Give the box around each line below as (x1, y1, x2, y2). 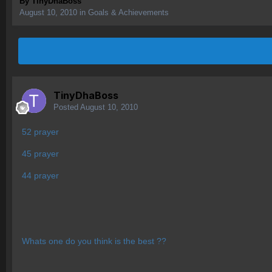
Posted (53, 103, 80, 112)
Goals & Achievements (88, 8, 169, 18)
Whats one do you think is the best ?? (22, 236, 166, 246)
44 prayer (22, 171, 59, 181)
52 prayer (22, 127, 59, 137)
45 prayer (22, 149, 59, 159)
